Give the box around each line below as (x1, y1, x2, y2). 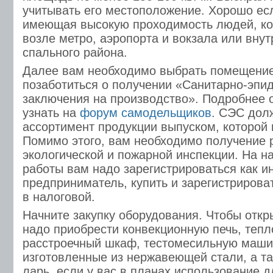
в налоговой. (23, 190, 95, 204)
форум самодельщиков (80, 106, 211, 119)
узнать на (23, 106, 80, 119)
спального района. (23, 46, 127, 59)
